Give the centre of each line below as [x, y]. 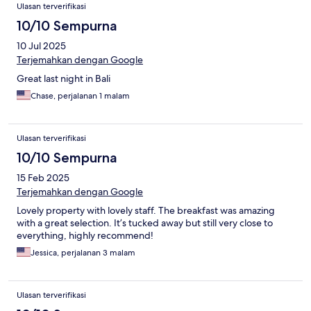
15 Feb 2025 [43, 178]
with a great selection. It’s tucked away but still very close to [145, 223]
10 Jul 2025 [41, 46]
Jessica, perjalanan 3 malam [83, 253]
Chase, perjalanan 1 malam [80, 96]
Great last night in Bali [64, 79]
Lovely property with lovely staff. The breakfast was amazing [146, 211]
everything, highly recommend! [85, 236]
